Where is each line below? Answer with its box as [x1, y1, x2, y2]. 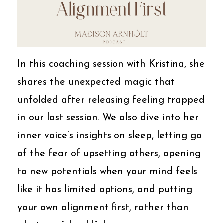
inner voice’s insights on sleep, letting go [17, 130, 202, 141]
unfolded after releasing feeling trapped [17, 95, 205, 105]
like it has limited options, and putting [17, 184, 192, 195]
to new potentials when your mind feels [17, 166, 197, 177]
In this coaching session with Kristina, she [17, 59, 205, 69]
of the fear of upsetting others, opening [17, 148, 201, 159]
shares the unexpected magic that [17, 77, 175, 87]
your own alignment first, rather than [17, 202, 189, 213]
